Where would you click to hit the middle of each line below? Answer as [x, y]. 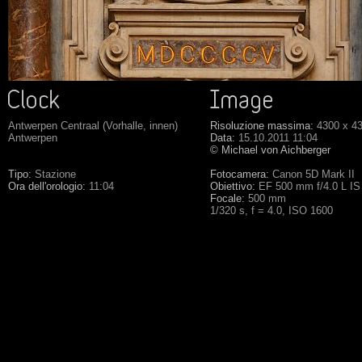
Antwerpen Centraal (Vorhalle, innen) [93, 126]
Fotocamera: [240, 174]
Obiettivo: [233, 186]
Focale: [227, 198]
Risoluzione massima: [262, 126]
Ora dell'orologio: [47, 186]
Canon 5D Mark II [312, 174]
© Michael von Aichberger [270, 150]
